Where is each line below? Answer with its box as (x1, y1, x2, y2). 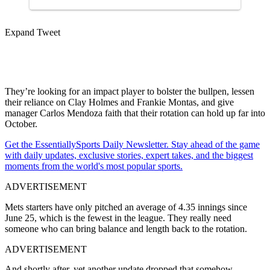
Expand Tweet (5, 27, 60, 37)
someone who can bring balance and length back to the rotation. (5, 223, 247, 234)
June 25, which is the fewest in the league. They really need (5, 212, 231, 223)
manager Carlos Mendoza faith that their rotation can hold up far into (5, 107, 265, 118)
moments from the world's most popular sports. (5, 160, 183, 171)
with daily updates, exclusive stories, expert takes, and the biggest (5, 149, 253, 160)
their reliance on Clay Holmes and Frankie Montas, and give (5, 96, 234, 107)
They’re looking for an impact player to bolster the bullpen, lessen (5, 86, 254, 96)
